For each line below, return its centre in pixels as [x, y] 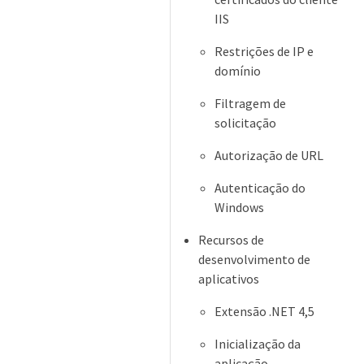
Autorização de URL [269, 155]
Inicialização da [258, 344]
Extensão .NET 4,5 [264, 311]
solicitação [245, 123]
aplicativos [229, 279]
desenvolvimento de [254, 259]
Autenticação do [260, 188]
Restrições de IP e [264, 51]
